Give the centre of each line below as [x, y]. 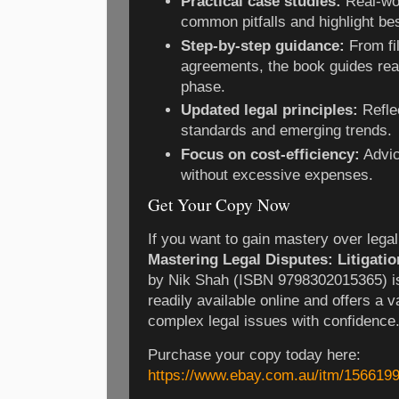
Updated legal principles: [270, 110]
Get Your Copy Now [219, 205]
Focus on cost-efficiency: [271, 155]
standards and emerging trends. [287, 131]
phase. [204, 86]
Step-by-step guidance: [263, 45]
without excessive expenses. [277, 175]
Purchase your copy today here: [254, 354]
